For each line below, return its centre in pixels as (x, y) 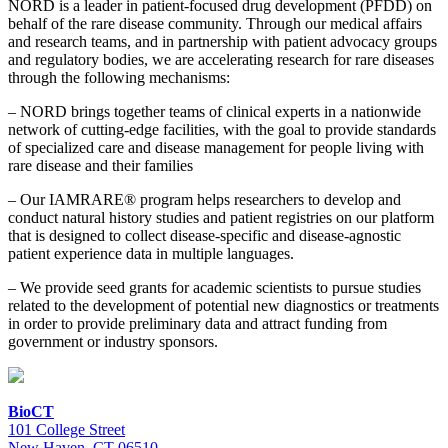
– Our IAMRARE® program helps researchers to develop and (204, 200)
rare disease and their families (100, 166)
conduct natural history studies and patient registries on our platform (221, 218)
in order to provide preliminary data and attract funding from (197, 324)
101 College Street (66, 430)
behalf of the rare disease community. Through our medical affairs (215, 24)
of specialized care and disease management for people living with (216, 148)
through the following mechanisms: (119, 78)
